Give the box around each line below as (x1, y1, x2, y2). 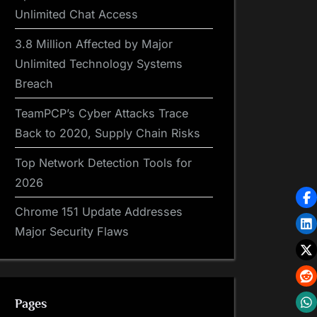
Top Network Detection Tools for (15, 155, 192, 170)
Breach (15, 76, 53, 91)
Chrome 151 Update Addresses (15, 204, 183, 219)
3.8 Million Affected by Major (15, 36, 173, 51)
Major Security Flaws (15, 224, 129, 239)
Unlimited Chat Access (15, 6, 138, 21)
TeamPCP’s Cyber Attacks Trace (15, 105, 188, 120)
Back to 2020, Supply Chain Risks (15, 125, 200, 140)
